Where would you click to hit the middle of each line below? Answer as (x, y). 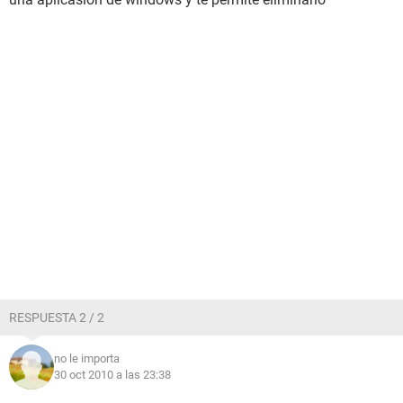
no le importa (87, 358)
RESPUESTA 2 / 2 (57, 318)
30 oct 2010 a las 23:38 (112, 375)
